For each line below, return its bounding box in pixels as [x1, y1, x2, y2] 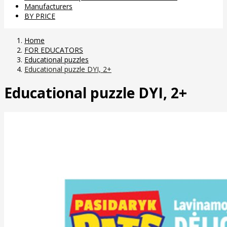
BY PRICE [24, 11, 55, 21]
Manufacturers [24, 1, 72, 11]
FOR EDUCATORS [24, 45, 83, 55]
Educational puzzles [24, 54, 89, 64]
